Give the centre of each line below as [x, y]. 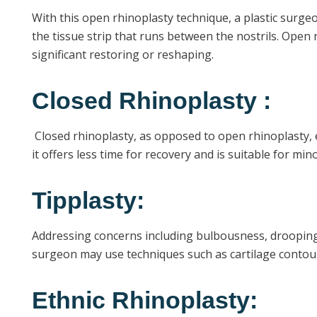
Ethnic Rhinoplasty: [145, 300]
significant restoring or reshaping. [123, 54]
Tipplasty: [88, 200]
